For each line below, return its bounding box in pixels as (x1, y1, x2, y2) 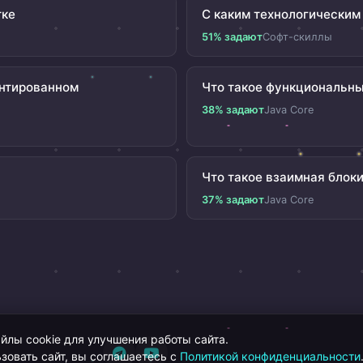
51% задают (202, 30, 263, 43)
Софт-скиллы (263, 30, 332, 43)
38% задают (202, 103, 264, 116)
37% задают (202, 193, 264, 206)
